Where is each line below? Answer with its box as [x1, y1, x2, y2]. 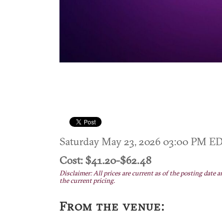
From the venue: [59, 199, 165, 214]
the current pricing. [59, 176, 115, 185]
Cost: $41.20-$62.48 [59, 154, 152, 166]
